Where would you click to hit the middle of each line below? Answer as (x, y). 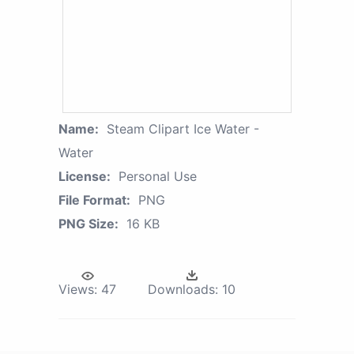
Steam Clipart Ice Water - (183, 129)
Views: (78, 290)
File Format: (94, 200)
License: (85, 177)
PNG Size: (88, 224)
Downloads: (183, 290)
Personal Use (158, 177)
